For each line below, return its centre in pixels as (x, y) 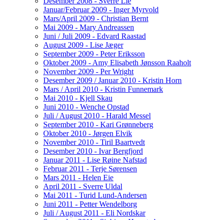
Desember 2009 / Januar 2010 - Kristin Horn (112, 80)
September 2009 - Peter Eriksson (94, 54)
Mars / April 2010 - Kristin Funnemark (103, 89)
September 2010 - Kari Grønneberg (98, 124)
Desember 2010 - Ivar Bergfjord (93, 151)
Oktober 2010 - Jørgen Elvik (88, 133)
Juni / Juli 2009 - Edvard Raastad (95, 36)
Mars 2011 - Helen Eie (78, 177)
